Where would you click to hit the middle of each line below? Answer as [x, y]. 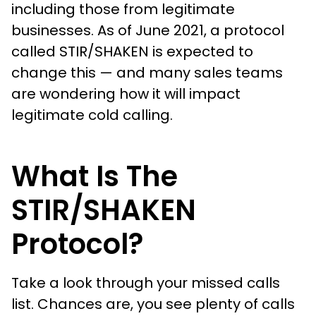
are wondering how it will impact [126, 93]
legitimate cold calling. [94, 115]
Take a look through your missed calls [146, 282]
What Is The [95, 176]
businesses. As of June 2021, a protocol [148, 30]
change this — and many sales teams [147, 72]
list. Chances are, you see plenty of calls [153, 304]
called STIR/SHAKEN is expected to [132, 51]
